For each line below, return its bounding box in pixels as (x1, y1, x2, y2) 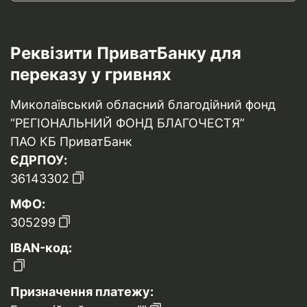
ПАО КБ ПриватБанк (10, 134, 132, 149)
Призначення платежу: (10, 284, 153, 299)
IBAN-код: (10, 241, 72, 255)
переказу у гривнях (10, 64, 171, 84)
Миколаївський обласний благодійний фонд (10, 97, 275, 112)
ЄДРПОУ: (10, 153, 67, 167)
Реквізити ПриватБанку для (10, 43, 241, 63)
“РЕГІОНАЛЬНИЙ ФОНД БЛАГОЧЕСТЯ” (10, 116, 245, 130)
